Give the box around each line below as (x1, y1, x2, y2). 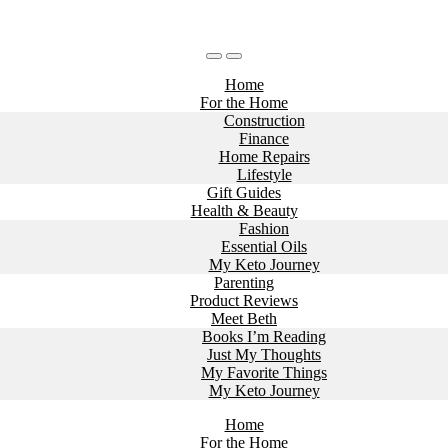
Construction (223, 112, 305, 129)
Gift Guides (207, 184, 281, 201)
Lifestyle (236, 166, 292, 183)
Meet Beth (211, 310, 277, 327)
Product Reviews (190, 292, 298, 309)
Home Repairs (218, 148, 310, 165)
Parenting (214, 274, 274, 291)
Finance (239, 130, 289, 147)
